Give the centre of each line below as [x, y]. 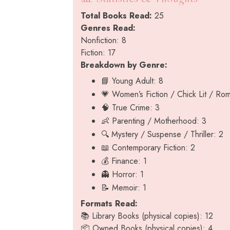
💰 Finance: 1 [124, 161]
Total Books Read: [116, 16]
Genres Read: [108, 28]
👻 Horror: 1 [122, 174]
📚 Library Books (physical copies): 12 [147, 216]
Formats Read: [109, 204]
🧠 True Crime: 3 [130, 108]
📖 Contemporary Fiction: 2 [148, 148]
